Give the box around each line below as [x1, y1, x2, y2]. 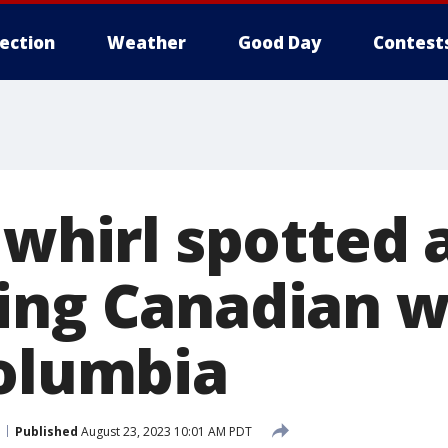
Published [15, 422, 78, 440]
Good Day [238, 31, 321, 54]
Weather [107, 31, 186, 54]
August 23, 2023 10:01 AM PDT [78, 422, 252, 440]
